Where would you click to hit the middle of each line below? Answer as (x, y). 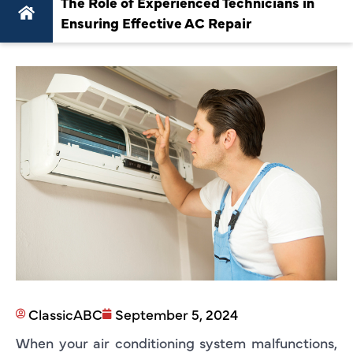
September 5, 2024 (176, 314)
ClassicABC (65, 314)
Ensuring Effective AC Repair (156, 22)
